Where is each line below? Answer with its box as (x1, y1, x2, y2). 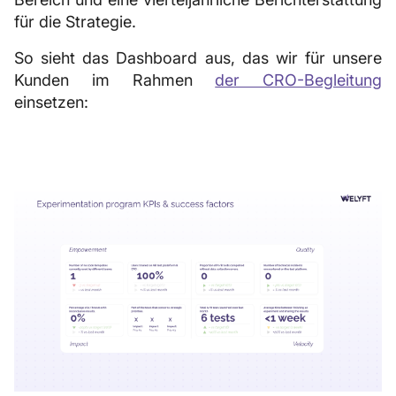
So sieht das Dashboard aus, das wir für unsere (14, 49, 382, 67)
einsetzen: (14, 93, 88, 111)
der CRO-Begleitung (215, 71, 382, 89)
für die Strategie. (14, 12, 136, 31)
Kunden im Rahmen (14, 71, 216, 89)
